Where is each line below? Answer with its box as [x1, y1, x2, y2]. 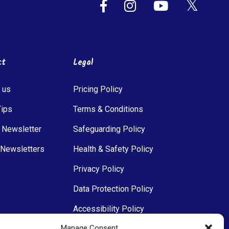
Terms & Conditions [73, 104, 144, 114]
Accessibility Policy [73, 203, 145, 214]
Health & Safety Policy [73, 144, 154, 154]
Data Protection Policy [73, 184, 154, 194]
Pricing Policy [73, 84, 123, 94]
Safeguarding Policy [73, 124, 146, 134]
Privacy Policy [73, 164, 125, 174]
